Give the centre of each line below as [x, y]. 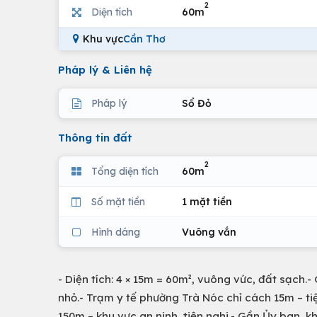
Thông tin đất [95, 138]
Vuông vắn [209, 232]
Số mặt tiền [118, 201]
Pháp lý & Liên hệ [105, 70]
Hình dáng [116, 232]
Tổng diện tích [125, 171]
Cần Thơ [144, 39]
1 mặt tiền [207, 201]
